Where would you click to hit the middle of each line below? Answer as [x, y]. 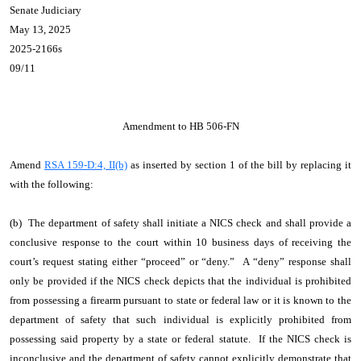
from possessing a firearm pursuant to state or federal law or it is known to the [180, 300]
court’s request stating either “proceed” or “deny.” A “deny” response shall [180, 261]
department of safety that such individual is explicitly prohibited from [180, 320]
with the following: [52, 184]
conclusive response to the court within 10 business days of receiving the [180, 242]
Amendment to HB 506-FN [180, 126]
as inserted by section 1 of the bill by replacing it [239, 165]
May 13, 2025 [40, 29]
